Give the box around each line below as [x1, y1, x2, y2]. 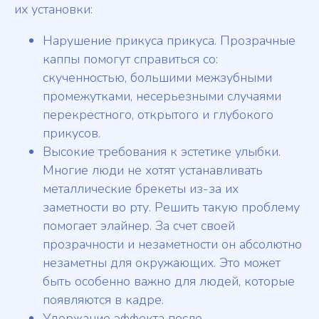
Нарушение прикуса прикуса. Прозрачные [43, 32, 296, 50]
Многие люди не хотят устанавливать [43, 162, 263, 179]
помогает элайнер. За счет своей [43, 217, 235, 235]
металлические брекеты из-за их [43, 180, 239, 198]
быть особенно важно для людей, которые [43, 273, 295, 291]
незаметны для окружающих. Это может [43, 254, 281, 272]
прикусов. [43, 125, 100, 142]
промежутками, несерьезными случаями [43, 88, 281, 105]
